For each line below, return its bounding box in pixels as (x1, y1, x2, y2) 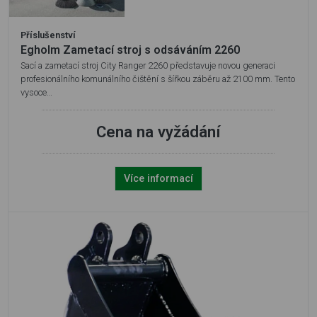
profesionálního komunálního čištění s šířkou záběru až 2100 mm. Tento (21, 74, 295, 85)
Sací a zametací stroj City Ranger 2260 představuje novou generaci (21, 60, 275, 71)
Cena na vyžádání (96, 122, 220, 142)
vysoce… (21, 87, 52, 98)
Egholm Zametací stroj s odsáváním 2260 (21, 43, 240, 57)
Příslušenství (21, 30, 76, 41)
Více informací (123, 173, 193, 185)
